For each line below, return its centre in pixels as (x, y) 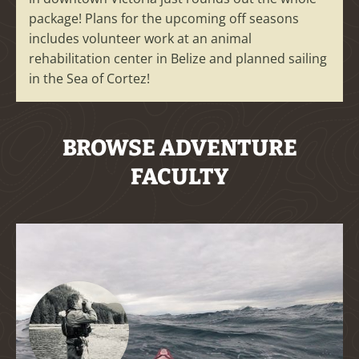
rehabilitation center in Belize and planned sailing (178, 59)
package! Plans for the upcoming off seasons (164, 19)
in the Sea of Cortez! (89, 79)
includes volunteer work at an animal (140, 39)
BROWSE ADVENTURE (179, 148)
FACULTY (179, 177)
